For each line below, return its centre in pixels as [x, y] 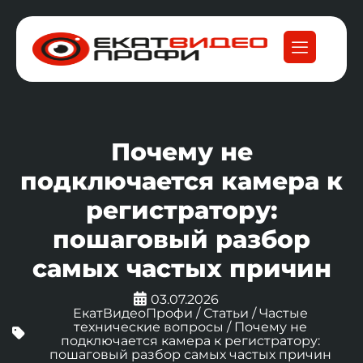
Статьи [226, 313]
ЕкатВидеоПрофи [132, 313]
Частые [283, 313]
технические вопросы [148, 327]
